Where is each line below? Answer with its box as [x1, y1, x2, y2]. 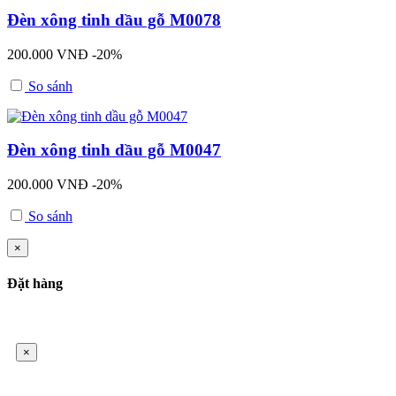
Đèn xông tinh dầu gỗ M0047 [7, 141, 221, 160]
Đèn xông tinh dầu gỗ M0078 [7, 11, 221, 30]
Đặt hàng [7, 276, 63, 292]
